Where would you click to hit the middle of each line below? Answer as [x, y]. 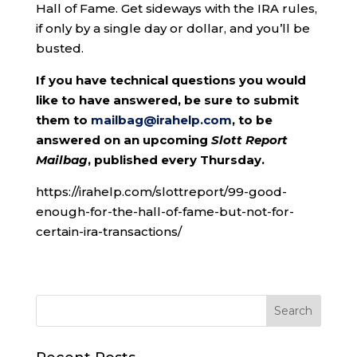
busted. [59, 49]
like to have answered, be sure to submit [167, 100]
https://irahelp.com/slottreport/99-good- [161, 192]
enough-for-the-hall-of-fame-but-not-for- [165, 212]
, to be [252, 120]
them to [63, 120]
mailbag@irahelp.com [161, 120]
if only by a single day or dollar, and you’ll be [173, 29]
